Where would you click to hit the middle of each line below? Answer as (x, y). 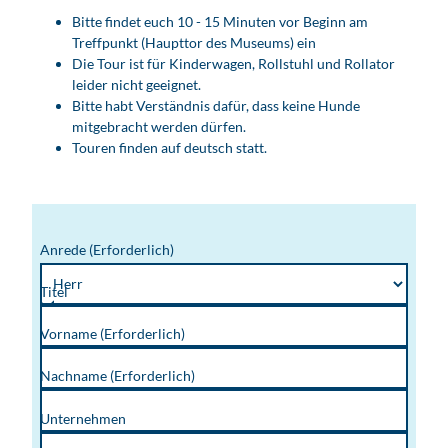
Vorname (70, 334)
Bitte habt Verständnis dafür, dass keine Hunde (216, 105)
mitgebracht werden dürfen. (159, 126)
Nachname (75, 376)
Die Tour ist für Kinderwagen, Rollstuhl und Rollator (233, 63)
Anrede (64, 249)
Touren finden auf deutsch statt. (169, 147)
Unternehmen (83, 418)
